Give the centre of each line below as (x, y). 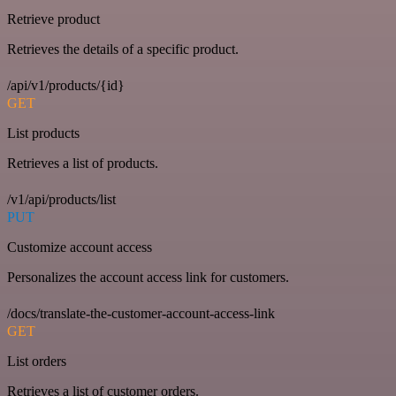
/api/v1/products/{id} (66, 86)
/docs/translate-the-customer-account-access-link (141, 314)
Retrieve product (53, 19)
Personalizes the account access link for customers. (148, 278)
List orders (37, 362)
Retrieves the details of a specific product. (123, 49)
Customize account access (80, 247)
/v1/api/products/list (61, 200)
